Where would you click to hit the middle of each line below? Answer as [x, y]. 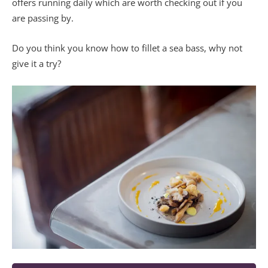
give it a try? [36, 64]
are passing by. [43, 18]
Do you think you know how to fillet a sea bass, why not [127, 48]
